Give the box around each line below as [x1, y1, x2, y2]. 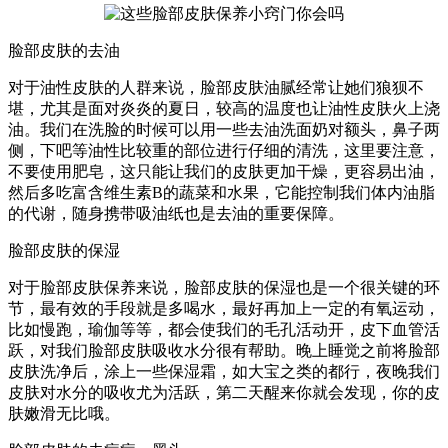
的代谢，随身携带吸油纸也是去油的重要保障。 [8, 204, 344, 222]
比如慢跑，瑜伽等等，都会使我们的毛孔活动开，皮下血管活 [8, 320, 440, 338]
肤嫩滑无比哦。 [8, 404, 120, 422]
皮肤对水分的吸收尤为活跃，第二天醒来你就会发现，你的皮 [8, 383, 440, 401]
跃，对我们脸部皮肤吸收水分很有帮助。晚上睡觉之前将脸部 [8, 341, 440, 359]
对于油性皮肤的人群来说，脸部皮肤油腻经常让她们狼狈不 [8, 78, 424, 96]
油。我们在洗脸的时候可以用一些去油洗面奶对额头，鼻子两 [8, 120, 440, 138]
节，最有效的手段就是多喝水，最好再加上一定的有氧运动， [8, 299, 440, 317]
